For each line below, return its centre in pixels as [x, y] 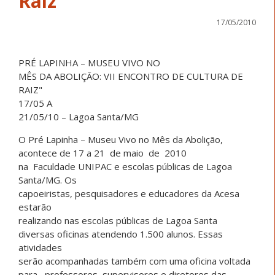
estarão [35, 207]
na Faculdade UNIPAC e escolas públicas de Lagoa [125, 166]
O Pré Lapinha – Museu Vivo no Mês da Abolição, [121, 139]
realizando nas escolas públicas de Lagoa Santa [118, 220]
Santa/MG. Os [48, 180]
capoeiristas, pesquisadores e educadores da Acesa [129, 193]
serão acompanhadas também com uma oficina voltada [134, 261]
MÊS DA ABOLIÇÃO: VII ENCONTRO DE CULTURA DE [131, 76]
